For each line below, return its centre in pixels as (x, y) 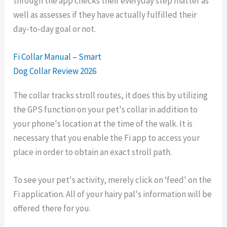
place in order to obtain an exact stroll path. (93, 152)
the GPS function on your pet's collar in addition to (106, 109)
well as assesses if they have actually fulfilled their (105, 14)
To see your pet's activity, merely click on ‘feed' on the (112, 180)
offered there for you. (52, 208)
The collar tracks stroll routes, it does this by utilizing (111, 95)
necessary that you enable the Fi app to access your (107, 138)
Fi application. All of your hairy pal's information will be (113, 194)
